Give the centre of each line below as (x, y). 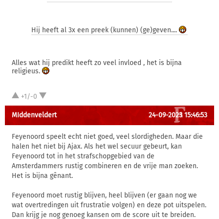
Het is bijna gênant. (42, 176)
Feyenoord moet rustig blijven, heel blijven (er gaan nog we (104, 195)
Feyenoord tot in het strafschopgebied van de (83, 156)
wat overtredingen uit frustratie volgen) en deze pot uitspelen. (109, 205)
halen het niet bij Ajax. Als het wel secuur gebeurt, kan (97, 146)
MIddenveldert (34, 115)
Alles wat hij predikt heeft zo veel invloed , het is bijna (97, 63)
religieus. (27, 71)
